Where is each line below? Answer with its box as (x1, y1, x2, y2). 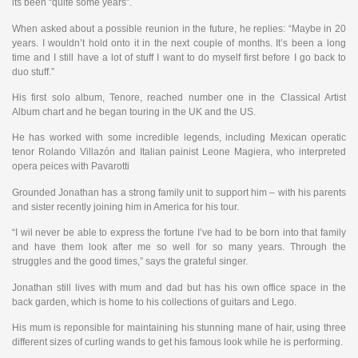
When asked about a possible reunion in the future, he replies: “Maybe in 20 (12, 22, 346, 34)
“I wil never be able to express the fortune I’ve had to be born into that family (12, 227, 346, 239)
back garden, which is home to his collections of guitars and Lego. (12, 296, 296, 308)
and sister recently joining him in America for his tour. (12, 201, 239, 213)
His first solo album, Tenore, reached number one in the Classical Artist (12, 91, 346, 103)
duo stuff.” (12, 66, 54, 78)
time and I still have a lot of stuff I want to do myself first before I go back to (12, 51, 346, 63)
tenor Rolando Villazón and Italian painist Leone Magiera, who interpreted (12, 146, 346, 158)
